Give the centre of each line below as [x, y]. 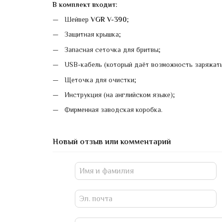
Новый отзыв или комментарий [111, 141]
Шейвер [77, 19]
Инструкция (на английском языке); [119, 94]
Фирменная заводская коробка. [113, 110]
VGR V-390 [109, 19]
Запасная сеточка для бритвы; [112, 49]
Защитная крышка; [92, 34]
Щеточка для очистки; [100, 80]
